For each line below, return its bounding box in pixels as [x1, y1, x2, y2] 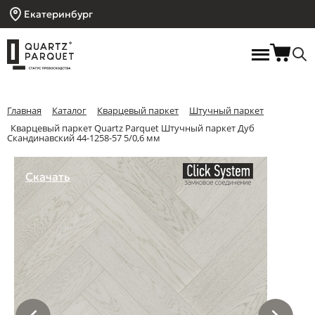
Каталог [52, 104, 86, 117]
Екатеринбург [24, 7, 93, 20]
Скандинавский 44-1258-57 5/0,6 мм [7, 131, 160, 145]
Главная [7, 104, 41, 117]
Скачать [25, 169, 70, 184]
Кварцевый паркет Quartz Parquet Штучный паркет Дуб [11, 121, 255, 134]
